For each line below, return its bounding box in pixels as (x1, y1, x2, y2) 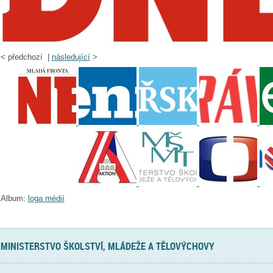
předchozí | (7, 52, 52, 62)
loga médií (27, 194, 65, 204)
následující (51, 52, 90, 62)
